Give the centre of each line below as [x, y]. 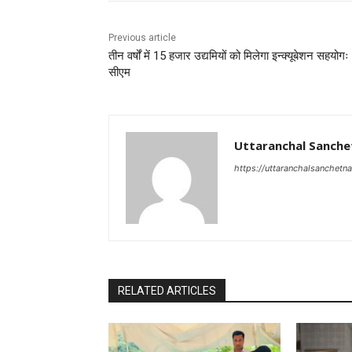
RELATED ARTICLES [167, 291]
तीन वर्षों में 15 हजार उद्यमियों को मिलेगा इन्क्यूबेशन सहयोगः [229, 56]
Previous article [142, 38]
